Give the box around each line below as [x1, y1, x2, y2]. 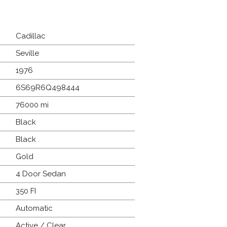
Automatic [15, 203, 53, 213]
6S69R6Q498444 [15, 83, 80, 92]
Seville [15, 48, 39, 58]
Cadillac [15, 31, 46, 41]
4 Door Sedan [15, 169, 66, 178]
